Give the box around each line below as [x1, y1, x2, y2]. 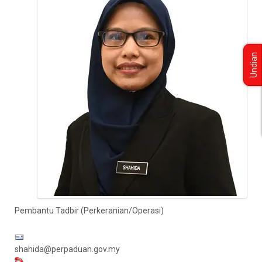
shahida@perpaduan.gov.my [15, 244, 120, 254]
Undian [249, 52, 258, 78]
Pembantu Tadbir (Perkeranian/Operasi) [15, 206, 164, 215]
